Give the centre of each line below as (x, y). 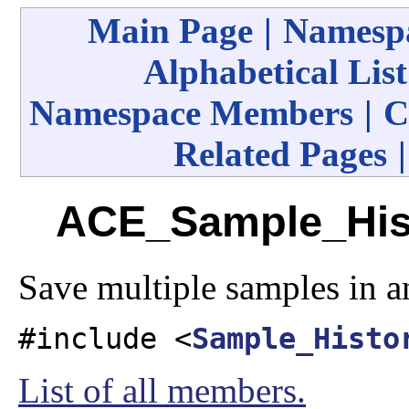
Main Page (170, 31)
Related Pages (280, 154)
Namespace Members (191, 113)
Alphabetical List (275, 72)
